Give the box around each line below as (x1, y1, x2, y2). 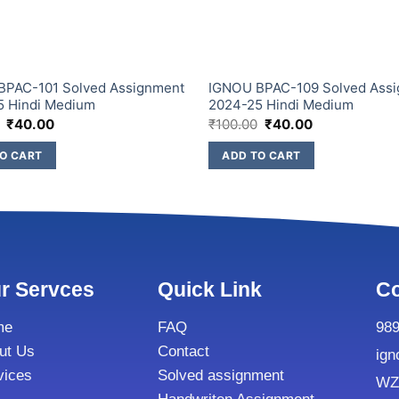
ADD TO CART (222, 148, 301, 162)
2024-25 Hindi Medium (208, 96, 354, 114)
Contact (158, 342, 210, 360)
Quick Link (158, 277, 263, 301)
